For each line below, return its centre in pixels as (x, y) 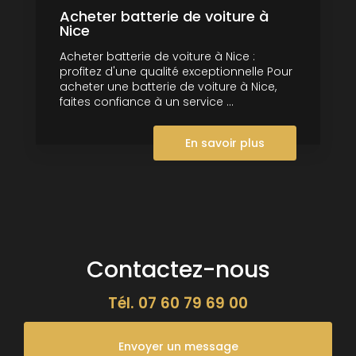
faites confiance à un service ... (147, 101)
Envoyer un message (178, 346)
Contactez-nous (178, 269)
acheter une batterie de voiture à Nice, (168, 86)
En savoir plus (225, 143)
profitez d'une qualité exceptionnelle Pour (176, 71)
